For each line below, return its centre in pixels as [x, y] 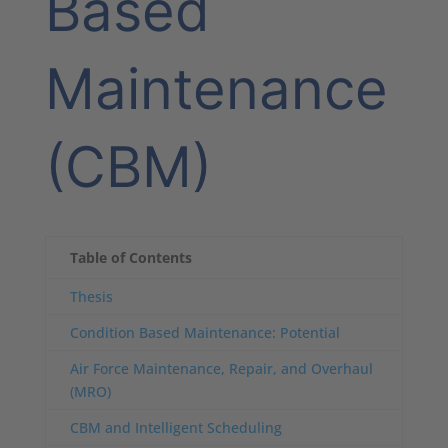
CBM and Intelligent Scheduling [175, 428]
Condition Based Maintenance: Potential [204, 333]
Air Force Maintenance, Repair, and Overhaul [221, 369]
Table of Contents [130, 258]
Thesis [91, 297]
